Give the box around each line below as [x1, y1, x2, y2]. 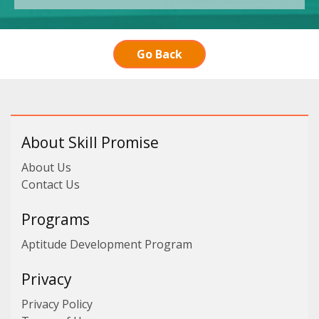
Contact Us [21, 177, 80, 192]
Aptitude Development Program [21, 236, 192, 252]
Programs [21, 209, 90, 229]
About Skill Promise [21, 132, 159, 152]
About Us [21, 159, 71, 175]
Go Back [137, 46, 182, 62]
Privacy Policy [21, 296, 93, 312]
